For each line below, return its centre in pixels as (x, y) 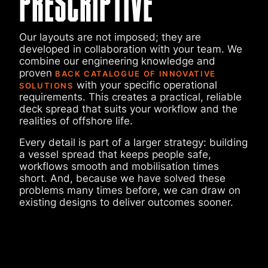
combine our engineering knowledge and (117, 61)
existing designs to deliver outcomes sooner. (126, 202)
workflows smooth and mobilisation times (119, 166)
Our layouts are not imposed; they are (110, 37)
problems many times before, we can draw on (130, 190)
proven (37, 73)
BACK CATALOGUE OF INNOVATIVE (135, 74)
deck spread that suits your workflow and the (128, 109)
